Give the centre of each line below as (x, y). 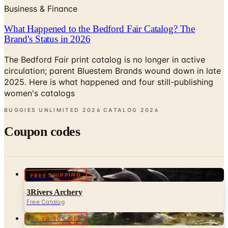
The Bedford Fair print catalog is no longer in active (105, 35)
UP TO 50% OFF (56, 195)
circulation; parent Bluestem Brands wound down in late (112, 47)
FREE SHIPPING (56, 151)
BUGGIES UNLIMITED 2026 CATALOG (71, 86)
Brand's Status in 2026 (47, 15)
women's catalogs (39, 69)
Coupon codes (42, 107)
